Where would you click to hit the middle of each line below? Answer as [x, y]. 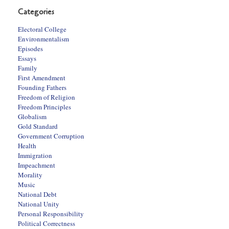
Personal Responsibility [51, 214]
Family [28, 68]
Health [27, 146]
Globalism [32, 117]
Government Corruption [51, 136]
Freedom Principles [44, 107]
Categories [36, 12]
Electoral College [42, 29]
